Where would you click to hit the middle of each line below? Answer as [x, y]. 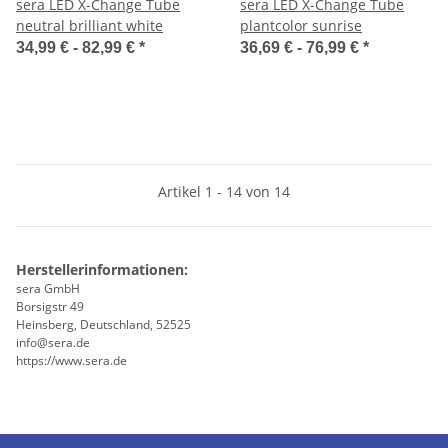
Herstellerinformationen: [102, 269]
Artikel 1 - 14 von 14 [224, 191]
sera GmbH [48, 288]
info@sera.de [53, 342]
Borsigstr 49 [50, 306]
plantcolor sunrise [301, 25]
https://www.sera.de [71, 360]
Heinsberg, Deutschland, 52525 [103, 324]
